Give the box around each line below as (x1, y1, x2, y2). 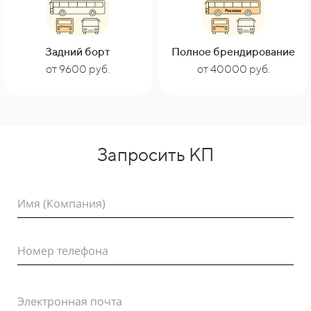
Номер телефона (17, 243, 108, 258)
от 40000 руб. (196, 62, 270, 76)
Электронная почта (17, 294, 122, 309)
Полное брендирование (171, 45, 295, 58)
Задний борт (45, 44, 110, 58)
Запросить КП (96, 144, 215, 165)
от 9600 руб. (46, 62, 110, 76)
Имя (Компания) (17, 196, 106, 211)
